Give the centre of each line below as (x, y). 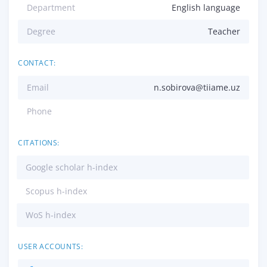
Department (51, 8)
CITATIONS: (39, 143)
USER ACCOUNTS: (51, 247)
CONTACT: (37, 63)
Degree (41, 32)
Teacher (224, 32)
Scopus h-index (56, 191)
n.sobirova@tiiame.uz (197, 88)
